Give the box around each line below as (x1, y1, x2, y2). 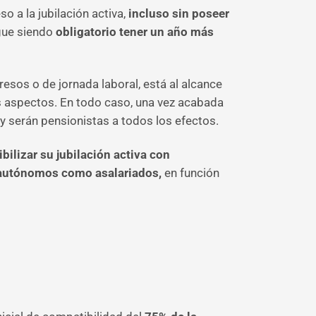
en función (162, 166, 219, 180)
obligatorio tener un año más (56, 25, 214, 39)
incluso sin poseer (128, 6, 229, 20)
